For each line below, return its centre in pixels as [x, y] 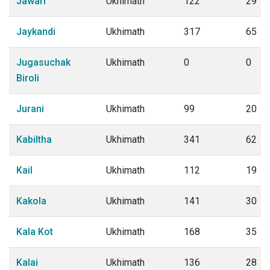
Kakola [31, 201]
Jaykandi [36, 32]
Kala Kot [35, 232]
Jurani [30, 109]
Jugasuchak [43, 62]
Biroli [28, 78]
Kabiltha [34, 140]
